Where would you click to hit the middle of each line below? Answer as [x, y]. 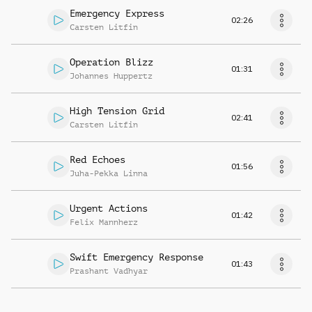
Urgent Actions [109, 208]
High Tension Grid [117, 111]
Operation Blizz [111, 62]
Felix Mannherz [104, 222]
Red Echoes [97, 159]
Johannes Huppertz [111, 76]
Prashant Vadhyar [109, 271]
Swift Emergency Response [136, 257]
